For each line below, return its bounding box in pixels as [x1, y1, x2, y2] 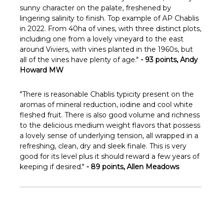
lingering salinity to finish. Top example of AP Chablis [20, 13, 199, 23]
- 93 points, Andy [141, 55, 198, 64]
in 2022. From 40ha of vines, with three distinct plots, [20, 24, 201, 33]
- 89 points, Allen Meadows [86, 162, 179, 171]
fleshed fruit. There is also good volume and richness [20, 110, 200, 119]
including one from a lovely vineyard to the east [20, 34, 184, 43]
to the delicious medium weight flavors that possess [20, 120, 200, 130]
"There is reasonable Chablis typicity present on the [20, 89, 194, 99]
